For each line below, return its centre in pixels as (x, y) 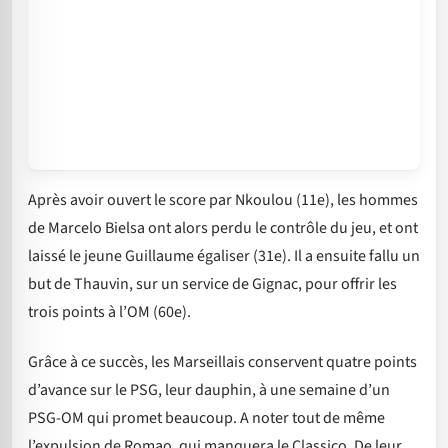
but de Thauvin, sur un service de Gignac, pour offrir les (212, 283)
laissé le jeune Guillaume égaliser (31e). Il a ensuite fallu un (224, 255)
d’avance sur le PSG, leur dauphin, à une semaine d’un (209, 390)
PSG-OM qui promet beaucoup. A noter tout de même (206, 418)
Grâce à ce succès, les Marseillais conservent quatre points (222, 362)
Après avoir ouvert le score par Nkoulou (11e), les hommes (223, 199)
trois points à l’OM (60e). (109, 311)
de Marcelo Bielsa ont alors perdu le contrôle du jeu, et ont (223, 227)
